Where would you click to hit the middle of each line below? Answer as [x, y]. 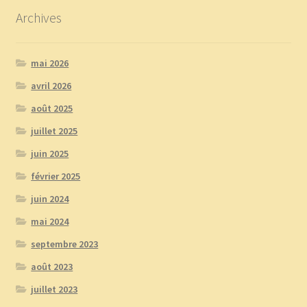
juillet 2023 [54, 290]
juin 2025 [50, 154]
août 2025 [52, 109]
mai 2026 [50, 63]
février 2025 [56, 176]
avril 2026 [51, 86]
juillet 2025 [54, 131]
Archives [38, 18]
